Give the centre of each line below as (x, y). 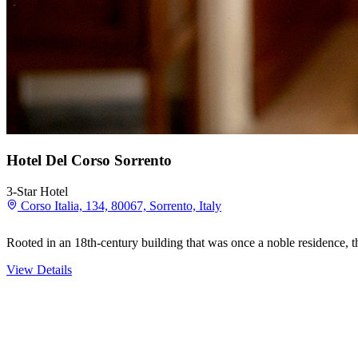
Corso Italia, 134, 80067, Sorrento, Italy (121, 206)
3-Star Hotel (37, 192)
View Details (39, 270)
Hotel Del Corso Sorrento (89, 161)
